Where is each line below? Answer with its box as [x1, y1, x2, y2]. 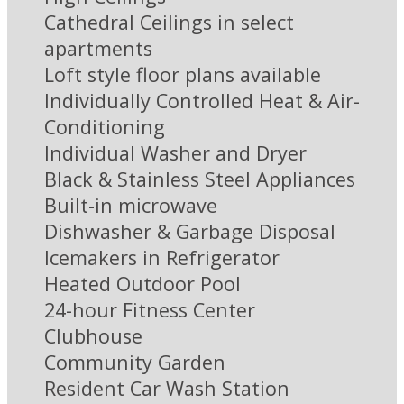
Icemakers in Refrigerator [44, 244, 280, 271]
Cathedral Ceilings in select [44, 9, 294, 36]
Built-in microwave [44, 192, 217, 219]
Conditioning [44, 114, 165, 141]
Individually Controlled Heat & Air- [44, 87, 360, 115]
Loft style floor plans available [44, 61, 321, 88]
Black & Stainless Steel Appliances [44, 166, 355, 193]
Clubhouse [44, 323, 142, 350]
